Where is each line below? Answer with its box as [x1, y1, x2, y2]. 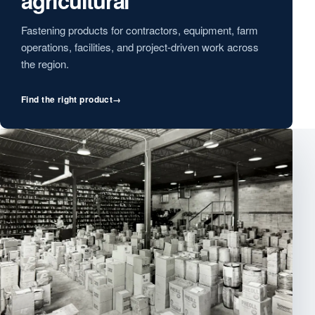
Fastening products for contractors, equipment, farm [21, 22, 258, 37]
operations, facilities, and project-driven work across [21, 39, 259, 54]
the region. [21, 56, 69, 71]
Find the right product [21, 93, 113, 105]
